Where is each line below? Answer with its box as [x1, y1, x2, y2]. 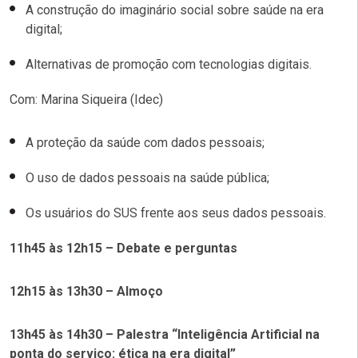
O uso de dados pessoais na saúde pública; [26, 170, 269, 186]
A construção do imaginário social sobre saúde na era [26, 2, 324, 18]
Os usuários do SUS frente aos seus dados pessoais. [26, 205, 326, 221]
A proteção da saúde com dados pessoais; [26, 135, 265, 151]
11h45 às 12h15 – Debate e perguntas [10, 241, 237, 257]
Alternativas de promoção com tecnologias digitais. [26, 57, 312, 73]
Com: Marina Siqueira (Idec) [10, 92, 163, 108]
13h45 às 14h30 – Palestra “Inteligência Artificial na [10, 327, 320, 343]
